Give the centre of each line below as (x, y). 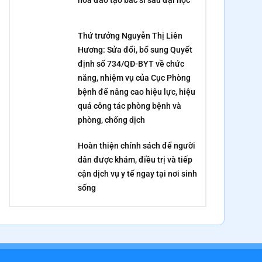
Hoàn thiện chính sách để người (137, 145)
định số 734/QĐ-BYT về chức (131, 63)
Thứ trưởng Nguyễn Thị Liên (130, 35)
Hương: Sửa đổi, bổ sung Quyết (135, 49)
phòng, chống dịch (112, 120)
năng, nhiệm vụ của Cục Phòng (135, 77)
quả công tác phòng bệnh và (130, 106)
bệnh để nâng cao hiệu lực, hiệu (137, 92)
